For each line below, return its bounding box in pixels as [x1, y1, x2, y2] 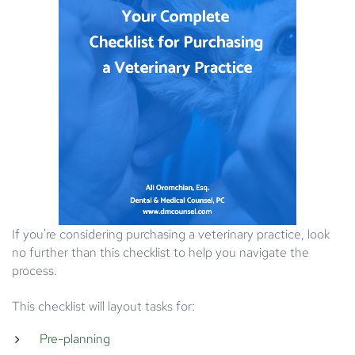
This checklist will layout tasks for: [12, 298, 195, 315]
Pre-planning [40, 330, 110, 348]
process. [12, 262, 57, 280]
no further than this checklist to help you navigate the [12, 244, 309, 261]
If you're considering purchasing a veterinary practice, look [12, 226, 330, 243]
